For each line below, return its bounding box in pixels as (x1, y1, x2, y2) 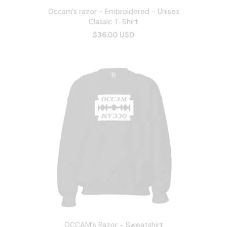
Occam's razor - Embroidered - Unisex (48, 7, 179, 16)
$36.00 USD (93, 30, 134, 40)
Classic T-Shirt (89, 17, 138, 26)
